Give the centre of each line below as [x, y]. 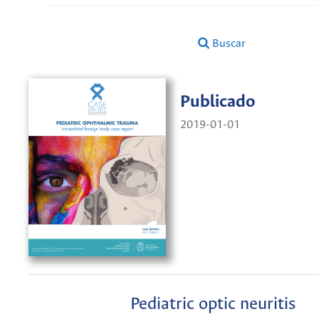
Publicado [218, 103]
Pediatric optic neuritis [213, 304]
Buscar [228, 43]
